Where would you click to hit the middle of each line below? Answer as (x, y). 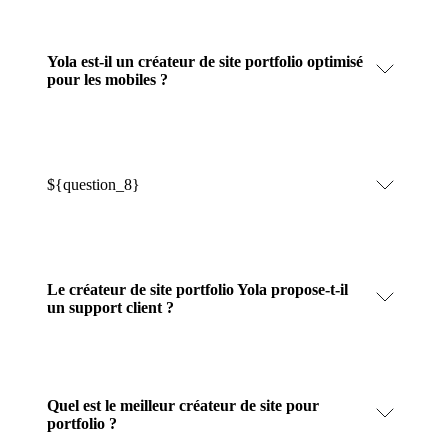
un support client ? (110, 307)
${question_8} (93, 184)
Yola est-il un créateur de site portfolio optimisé (205, 61)
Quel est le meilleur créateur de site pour (183, 405)
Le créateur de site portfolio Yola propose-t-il (197, 289)
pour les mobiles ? (107, 79)
